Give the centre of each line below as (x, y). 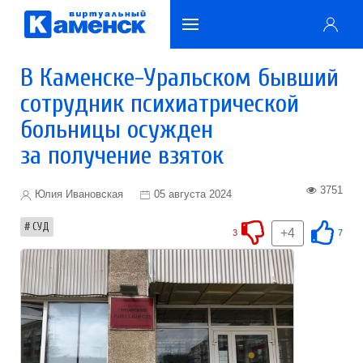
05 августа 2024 (193, 194)
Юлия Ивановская (77, 194)
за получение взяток (122, 155)
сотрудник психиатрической (160, 103)
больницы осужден (117, 129)
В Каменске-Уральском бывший (179, 77)
